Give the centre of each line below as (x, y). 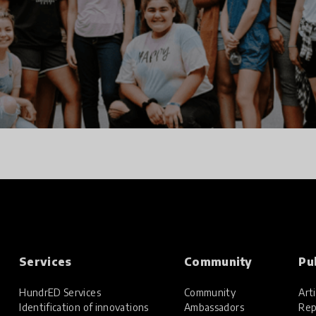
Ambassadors (214, 307)
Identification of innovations (84, 307)
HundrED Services (60, 292)
